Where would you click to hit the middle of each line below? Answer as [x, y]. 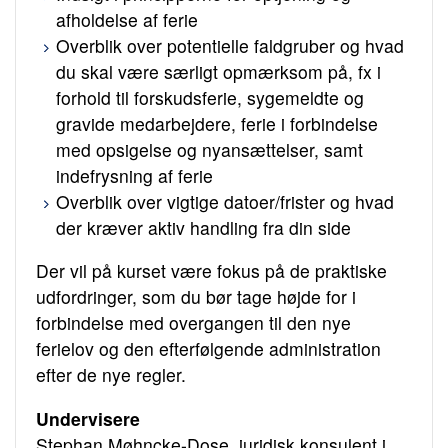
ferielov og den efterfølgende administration [208, 349]
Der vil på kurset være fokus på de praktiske [211, 271]
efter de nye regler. [111, 375]
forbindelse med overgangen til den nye [193, 323]
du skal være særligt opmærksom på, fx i [218, 71]
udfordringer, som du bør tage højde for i [196, 297]
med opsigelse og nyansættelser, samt [209, 149]
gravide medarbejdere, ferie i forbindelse [217, 123]
